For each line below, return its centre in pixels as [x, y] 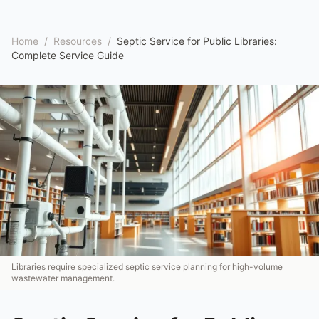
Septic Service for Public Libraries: [197, 41]
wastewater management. [63, 278]
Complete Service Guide [68, 55]
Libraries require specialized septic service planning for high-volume [147, 266]
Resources [78, 41]
